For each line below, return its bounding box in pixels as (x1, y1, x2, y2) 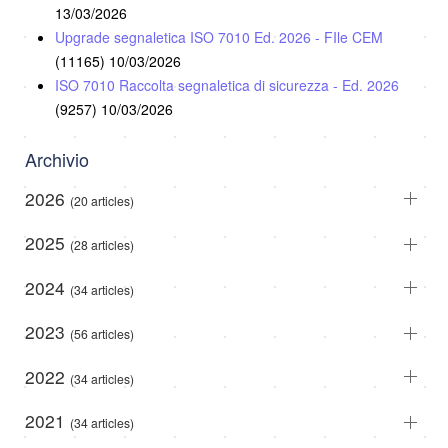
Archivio (25, 145, 89, 172)
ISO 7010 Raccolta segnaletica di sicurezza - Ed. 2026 (55, 74, 399, 95)
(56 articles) (70, 325, 134, 343)
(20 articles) (70, 191, 134, 209)
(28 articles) (70, 236, 134, 254)
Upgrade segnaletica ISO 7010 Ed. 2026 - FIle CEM (55, 26, 383, 47)
